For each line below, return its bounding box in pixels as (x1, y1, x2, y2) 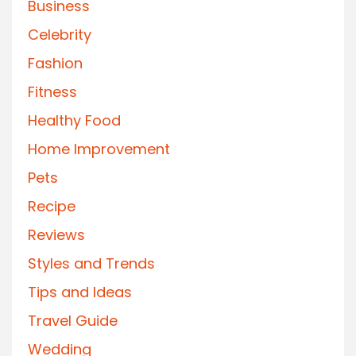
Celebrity (28, 24, 91, 44)
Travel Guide (28, 310, 118, 331)
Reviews (28, 224, 85, 245)
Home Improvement (28, 138, 170, 159)
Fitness (28, 81, 77, 102)
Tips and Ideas (28, 281, 132, 302)
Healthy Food (28, 110, 121, 130)
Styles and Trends (28, 253, 155, 273)
